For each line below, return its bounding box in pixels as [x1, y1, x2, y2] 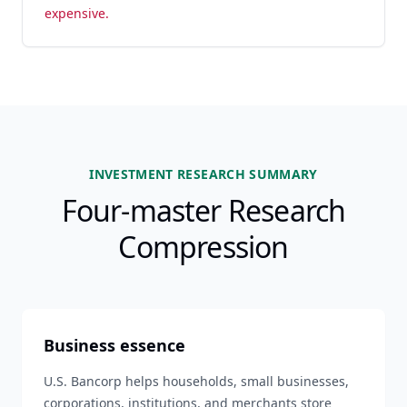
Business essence [44, 334, 185, 356]
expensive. [45, 5, 109, 22]
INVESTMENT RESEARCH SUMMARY [89, 165, 318, 183]
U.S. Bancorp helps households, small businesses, [44, 372, 349, 390]
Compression [118, 227, 289, 266]
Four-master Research [61, 191, 346, 230]
